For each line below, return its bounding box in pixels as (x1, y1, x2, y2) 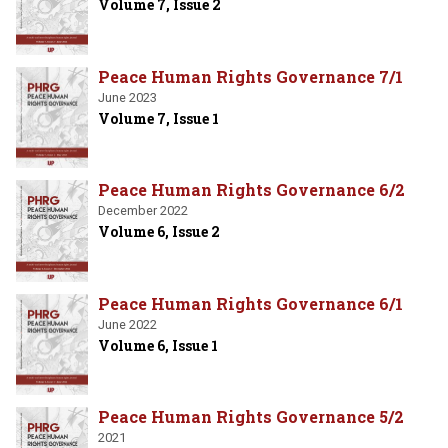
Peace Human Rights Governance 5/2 (98, 406, 404, 428)
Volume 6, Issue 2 (98, 222, 220, 242)
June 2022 (98, 316, 157, 332)
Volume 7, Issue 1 (98, 108, 219, 128)
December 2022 (98, 203, 188, 219)
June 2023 (98, 89, 157, 105)
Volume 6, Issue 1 (98, 335, 218, 355)
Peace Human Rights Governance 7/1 (98, 65, 403, 87)
